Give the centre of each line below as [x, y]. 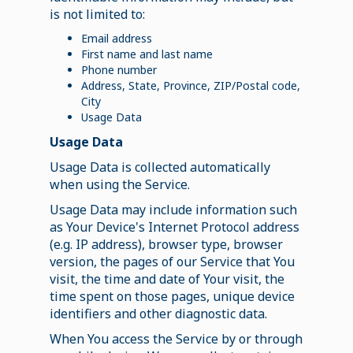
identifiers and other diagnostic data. [158, 313]
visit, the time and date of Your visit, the [167, 279]
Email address [116, 38]
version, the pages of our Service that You [172, 261]
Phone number [119, 69]
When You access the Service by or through [176, 338]
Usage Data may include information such [173, 209]
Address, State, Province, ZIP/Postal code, [190, 85]
